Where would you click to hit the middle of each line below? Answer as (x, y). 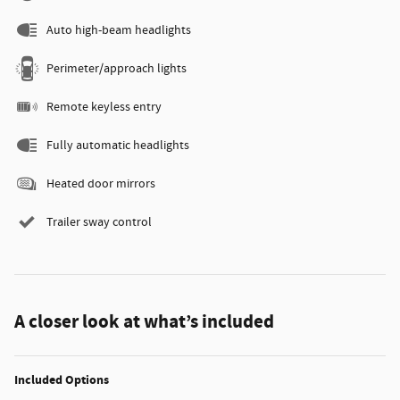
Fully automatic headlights (118, 146)
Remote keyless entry (104, 108)
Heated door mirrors (101, 184)
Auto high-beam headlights (119, 31)
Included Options (62, 380)
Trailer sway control (99, 223)
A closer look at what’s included (144, 323)
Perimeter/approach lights (117, 69)
